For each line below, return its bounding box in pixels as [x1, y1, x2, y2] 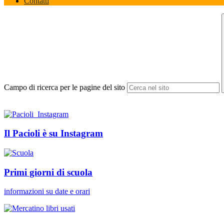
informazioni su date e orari [4, 187, 90, 196]
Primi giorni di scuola [4, 166, 92, 177]
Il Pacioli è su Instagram [4, 128, 103, 139]
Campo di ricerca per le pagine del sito [4, 82, 125, 91]
